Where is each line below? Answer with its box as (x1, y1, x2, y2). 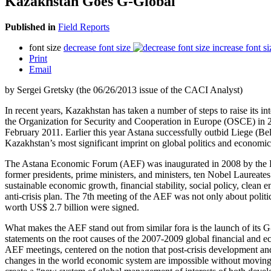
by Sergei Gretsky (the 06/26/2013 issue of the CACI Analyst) (5, 84, 243, 95)
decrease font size (64, 42, 131, 53)
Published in (5, 21, 56, 32)
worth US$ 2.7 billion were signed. (5, 201, 139, 212)
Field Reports (58, 21, 109, 32)
